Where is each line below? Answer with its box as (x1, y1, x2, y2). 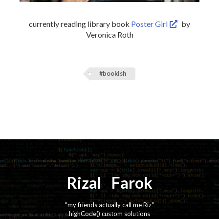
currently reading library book (28, 19, 131, 28)
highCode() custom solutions (69, 209, 150, 218)
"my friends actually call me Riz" (65, 200, 154, 209)
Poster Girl (131, 19, 169, 28)
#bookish (99, 70, 126, 78)
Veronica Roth (86, 29, 133, 39)
